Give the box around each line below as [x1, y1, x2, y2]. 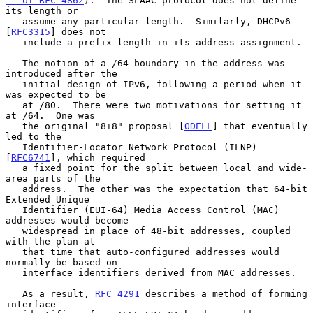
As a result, [22, 288, 95, 299]
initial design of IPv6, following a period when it [6, 78, 22, 89]
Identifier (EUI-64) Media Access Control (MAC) [6, 204, 22, 215]
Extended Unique [6, 194, 89, 205]
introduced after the [6, 68, 117, 79]
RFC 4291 [95, 288, 140, 299]
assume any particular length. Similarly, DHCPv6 [6, 15, 22, 27]
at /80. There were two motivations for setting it [6, 99, 22, 110]
